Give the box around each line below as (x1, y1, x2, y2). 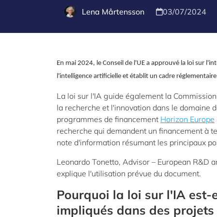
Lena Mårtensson (82, 7, 144, 16)
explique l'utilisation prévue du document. (57, 169, 203, 178)
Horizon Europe (160, 114, 215, 124)
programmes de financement (57, 114, 160, 124)
